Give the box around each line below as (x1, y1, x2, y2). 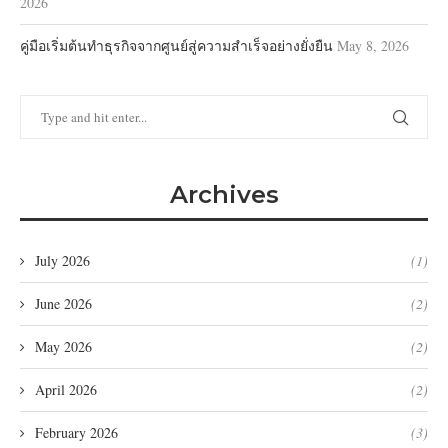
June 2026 (35, 293, 92, 313)
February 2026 (35, 422, 118, 442)
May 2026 (35, 336, 92, 356)
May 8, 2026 (337, 35, 409, 55)
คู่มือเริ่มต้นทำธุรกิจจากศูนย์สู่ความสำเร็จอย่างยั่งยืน (20, 35, 333, 55)
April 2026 (35, 379, 97, 399)
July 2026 (35, 250, 90, 270)
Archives (169, 179, 279, 209)
